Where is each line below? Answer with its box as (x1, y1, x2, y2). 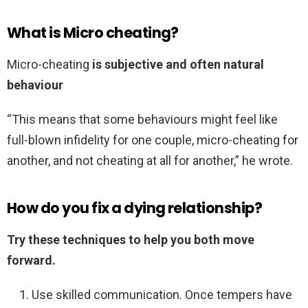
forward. (7, 253, 56, 268)
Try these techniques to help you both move (7, 232, 254, 247)
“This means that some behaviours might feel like (7, 112, 278, 127)
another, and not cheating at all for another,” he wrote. (7, 153, 293, 168)
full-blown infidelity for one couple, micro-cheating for (7, 133, 298, 148)
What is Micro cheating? (7, 23, 179, 43)
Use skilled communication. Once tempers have (32, 287, 292, 302)
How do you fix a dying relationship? (7, 198, 263, 219)
